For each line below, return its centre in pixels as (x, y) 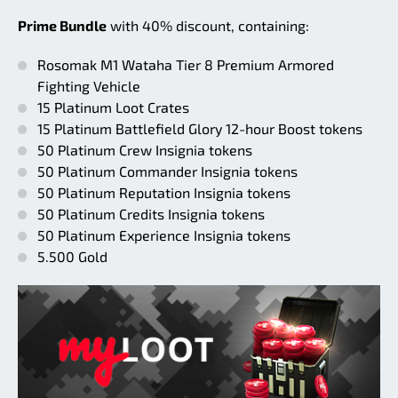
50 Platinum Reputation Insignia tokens (164, 193)
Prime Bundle (62, 26)
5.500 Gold (72, 257)
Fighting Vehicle (89, 86)
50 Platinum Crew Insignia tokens (145, 150)
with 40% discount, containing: (208, 26)
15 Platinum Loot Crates (113, 107)
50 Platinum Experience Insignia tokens (164, 235)
